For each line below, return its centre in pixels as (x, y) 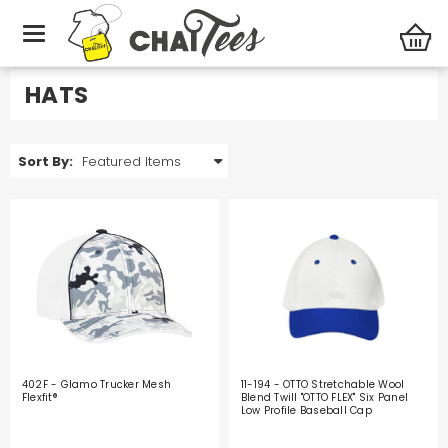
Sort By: (45, 161)
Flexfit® (39, 397)
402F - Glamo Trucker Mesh (96, 384)
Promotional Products (80, 35)
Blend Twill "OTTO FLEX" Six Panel (324, 397)
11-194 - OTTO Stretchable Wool (322, 384)
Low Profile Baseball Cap (306, 410)
